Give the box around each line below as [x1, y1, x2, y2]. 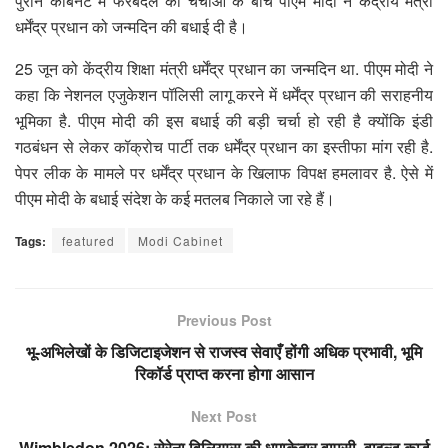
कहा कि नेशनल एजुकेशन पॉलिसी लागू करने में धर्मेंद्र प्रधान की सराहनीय [15, 82, 433, 106]
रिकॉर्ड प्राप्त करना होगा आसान [134, 361, 314, 385]
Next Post [191, 405, 257, 426]
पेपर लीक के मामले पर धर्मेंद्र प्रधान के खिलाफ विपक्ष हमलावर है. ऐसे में [15, 160, 433, 184]
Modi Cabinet [138, 231, 223, 249]
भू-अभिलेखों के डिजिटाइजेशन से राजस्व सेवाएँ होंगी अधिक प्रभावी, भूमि [26, 339, 422, 363]
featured [62, 231, 115, 249]
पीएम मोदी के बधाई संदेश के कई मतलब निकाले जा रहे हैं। [15, 186, 339, 210]
